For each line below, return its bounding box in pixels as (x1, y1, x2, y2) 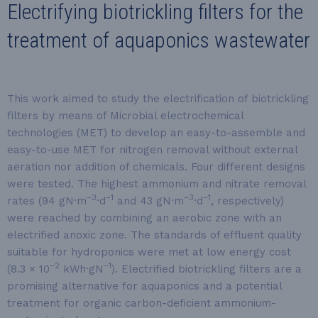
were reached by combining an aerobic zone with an (7, 212, 282, 224)
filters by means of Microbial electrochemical (7, 109, 243, 122)
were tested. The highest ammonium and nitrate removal (7, 177, 306, 190)
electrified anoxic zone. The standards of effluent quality (7, 229, 302, 241)
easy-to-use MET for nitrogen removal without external (7, 143, 297, 156)
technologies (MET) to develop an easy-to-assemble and (7, 126, 305, 139)
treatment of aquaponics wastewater (7, 28, 310, 53)
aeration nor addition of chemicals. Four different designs (7, 160, 305, 173)
